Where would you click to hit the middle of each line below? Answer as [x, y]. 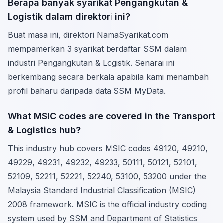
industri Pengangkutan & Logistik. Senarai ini [91, 63]
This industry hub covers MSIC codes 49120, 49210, [108, 148]
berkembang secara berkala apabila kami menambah [108, 77]
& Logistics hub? [44, 130]
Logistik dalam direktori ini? [69, 17]
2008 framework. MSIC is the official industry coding [107, 204]
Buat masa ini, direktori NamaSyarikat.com [88, 35]
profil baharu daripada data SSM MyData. [87, 91]
